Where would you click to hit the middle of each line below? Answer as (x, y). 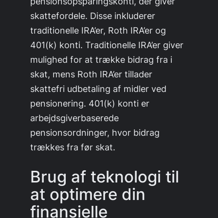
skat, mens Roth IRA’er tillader (91, 74)
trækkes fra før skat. (73, 147)
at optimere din (88, 194)
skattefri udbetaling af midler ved (99, 89)
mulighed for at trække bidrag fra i (101, 60)
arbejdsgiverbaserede (75, 118)
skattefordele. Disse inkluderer (93, 16)
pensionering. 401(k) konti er (90, 103)
